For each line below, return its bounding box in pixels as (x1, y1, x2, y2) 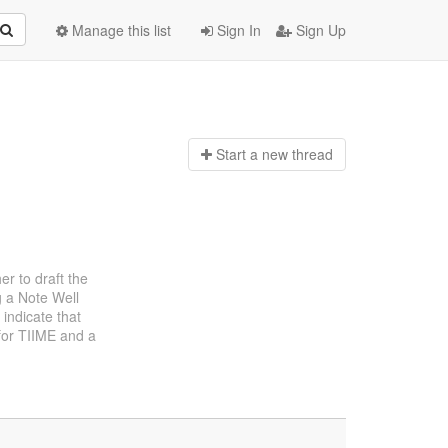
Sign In (213, 20, 261, 40)
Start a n (215, 144, 270, 165)
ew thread (269, 144, 333, 165)
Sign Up (292, 20, 346, 40)
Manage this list (68, 20, 171, 40)
